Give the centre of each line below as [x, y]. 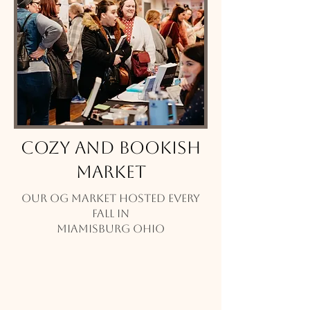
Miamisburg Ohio [111, 229]
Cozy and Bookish [111, 148]
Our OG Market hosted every [111, 198]
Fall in [111, 213]
